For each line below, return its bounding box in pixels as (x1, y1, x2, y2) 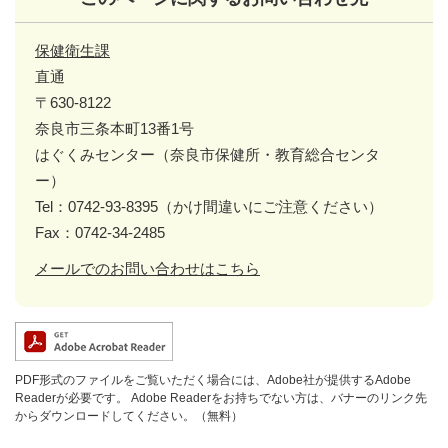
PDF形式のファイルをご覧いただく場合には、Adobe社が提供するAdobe (15, 372, 411, 387)
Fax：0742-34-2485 (35, 223, 165, 241)
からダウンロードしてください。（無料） (15, 408, 243, 423)
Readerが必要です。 (15, 390, 128, 405)
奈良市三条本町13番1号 (35, 119, 194, 137)
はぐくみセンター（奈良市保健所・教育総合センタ (35, 145, 380, 163)
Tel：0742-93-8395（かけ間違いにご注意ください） (35, 197, 383, 215)
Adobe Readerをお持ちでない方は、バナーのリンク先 (128, 390, 427, 405)
